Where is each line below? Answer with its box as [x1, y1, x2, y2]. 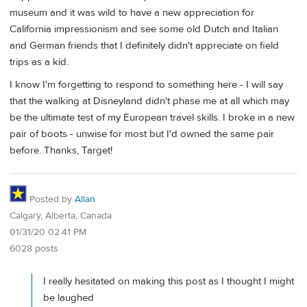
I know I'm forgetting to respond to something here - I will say [10, 78, 283, 92]
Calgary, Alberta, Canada [10, 209, 112, 222]
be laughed [43, 291, 94, 304]
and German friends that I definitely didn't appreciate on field [10, 38, 279, 52]
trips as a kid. [10, 55, 69, 69]
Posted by [27, 193, 75, 206]
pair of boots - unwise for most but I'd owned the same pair [10, 127, 274, 141]
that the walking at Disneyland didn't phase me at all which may [10, 95, 289, 108]
